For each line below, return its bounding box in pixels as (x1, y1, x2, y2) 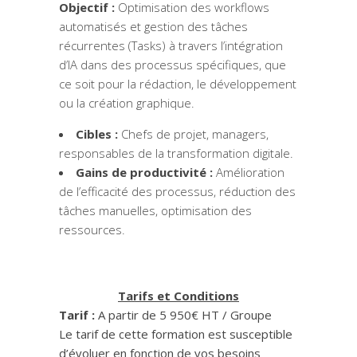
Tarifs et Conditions (118, 288, 239, 304)
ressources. (59, 222, 125, 238)
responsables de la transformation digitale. (59, 145, 293, 162)
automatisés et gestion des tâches (59, 18, 248, 35)
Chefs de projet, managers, (118, 126, 269, 143)
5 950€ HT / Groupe (159, 307, 272, 324)
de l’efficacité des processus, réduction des (59, 183, 296, 200)
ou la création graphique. (59, 95, 194, 112)
